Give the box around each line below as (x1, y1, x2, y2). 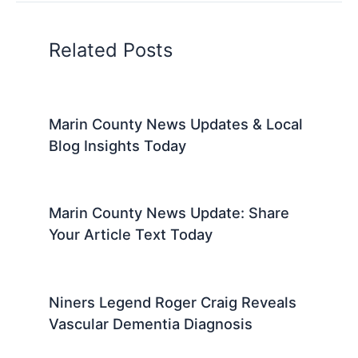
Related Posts (49, 38, 173, 62)
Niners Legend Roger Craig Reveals (49, 293, 297, 312)
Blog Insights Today (49, 136, 187, 154)
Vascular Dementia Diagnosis (49, 315, 253, 333)
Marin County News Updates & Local (49, 114, 304, 133)
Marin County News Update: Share (49, 204, 290, 222)
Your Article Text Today (49, 225, 213, 244)
